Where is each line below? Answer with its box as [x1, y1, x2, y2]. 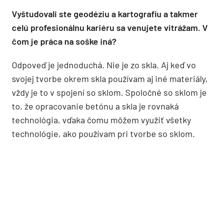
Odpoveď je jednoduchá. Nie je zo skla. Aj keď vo [12, 59, 196, 70]
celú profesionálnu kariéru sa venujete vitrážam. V [12, 22, 208, 33]
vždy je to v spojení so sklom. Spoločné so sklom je [12, 86, 207, 98]
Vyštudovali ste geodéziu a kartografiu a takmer [12, 8, 198, 19]
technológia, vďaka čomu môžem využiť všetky [12, 114, 191, 125]
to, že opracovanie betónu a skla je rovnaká [12, 100, 179, 111]
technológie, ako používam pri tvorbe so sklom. [12, 128, 195, 139]
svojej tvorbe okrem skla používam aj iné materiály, [12, 73, 208, 84]
